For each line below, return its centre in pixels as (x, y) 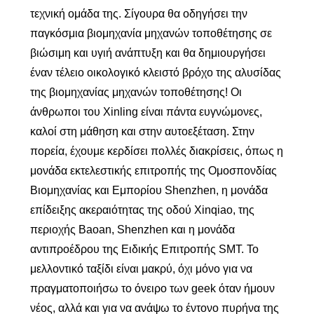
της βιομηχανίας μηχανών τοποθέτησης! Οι (136, 92)
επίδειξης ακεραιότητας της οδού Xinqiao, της (142, 210)
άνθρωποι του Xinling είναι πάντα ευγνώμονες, (146, 112)
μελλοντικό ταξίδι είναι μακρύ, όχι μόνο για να (141, 269)
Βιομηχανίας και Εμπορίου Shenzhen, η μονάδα (149, 190)
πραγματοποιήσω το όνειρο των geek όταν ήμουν (152, 288)
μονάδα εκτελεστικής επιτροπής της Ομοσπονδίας (153, 171)
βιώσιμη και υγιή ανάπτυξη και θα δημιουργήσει (148, 53)
